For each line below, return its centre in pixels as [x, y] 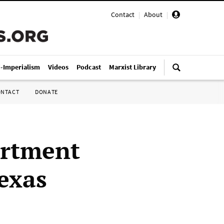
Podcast [89, 67]
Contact [123, 14]
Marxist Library [132, 67]
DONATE [46, 92]
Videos [58, 67]
